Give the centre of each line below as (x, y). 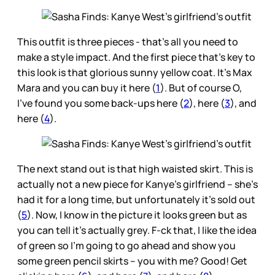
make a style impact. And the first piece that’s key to (136, 57)
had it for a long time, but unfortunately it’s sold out (136, 199)
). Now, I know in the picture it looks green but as (137, 215)
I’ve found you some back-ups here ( (100, 103)
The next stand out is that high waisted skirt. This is (135, 168)
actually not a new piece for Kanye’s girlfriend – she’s (137, 184)
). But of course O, (201, 87)
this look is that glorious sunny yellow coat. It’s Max (135, 72)
